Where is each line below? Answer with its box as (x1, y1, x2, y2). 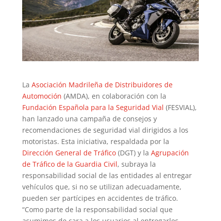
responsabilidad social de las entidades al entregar (22, 171, 192, 181)
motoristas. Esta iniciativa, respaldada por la (22, 137, 169, 147)
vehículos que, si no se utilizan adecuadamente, (22, 182, 182, 192)
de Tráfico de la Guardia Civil (22, 159, 117, 169)
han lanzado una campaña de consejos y (22, 114, 157, 124)
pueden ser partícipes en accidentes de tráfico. (22, 193, 178, 203)
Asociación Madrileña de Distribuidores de (31, 80, 173, 90)
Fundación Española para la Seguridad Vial (22, 103, 164, 112)
